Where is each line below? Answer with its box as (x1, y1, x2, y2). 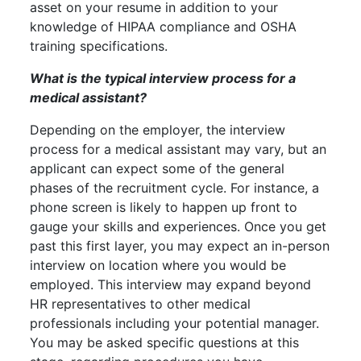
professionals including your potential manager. (30, 314, 320, 331)
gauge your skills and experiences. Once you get (30, 218, 327, 234)
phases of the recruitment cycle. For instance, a (30, 179, 320, 196)
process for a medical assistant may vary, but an (30, 140, 327, 157)
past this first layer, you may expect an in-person (30, 237, 330, 254)
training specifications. (30, 37, 168, 54)
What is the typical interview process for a (30, 69, 297, 86)
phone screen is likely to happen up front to (30, 198, 298, 215)
